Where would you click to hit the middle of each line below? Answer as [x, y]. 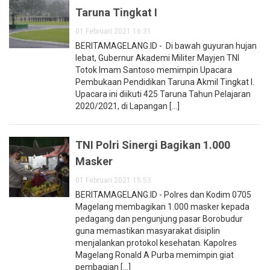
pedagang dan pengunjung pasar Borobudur [159, 219]
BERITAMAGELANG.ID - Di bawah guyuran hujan [166, 46]
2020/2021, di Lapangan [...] [127, 106]
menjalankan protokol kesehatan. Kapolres [156, 243]
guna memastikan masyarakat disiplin [148, 231]
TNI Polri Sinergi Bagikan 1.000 [153, 145]
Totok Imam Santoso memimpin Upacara [154, 70]
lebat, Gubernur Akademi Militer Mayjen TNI [157, 58]
